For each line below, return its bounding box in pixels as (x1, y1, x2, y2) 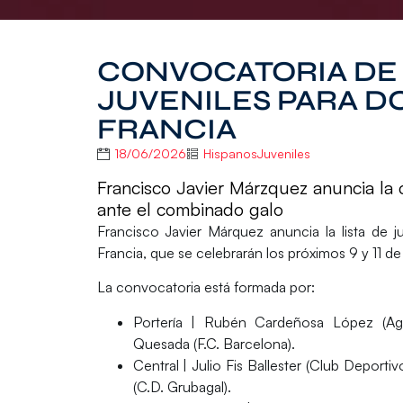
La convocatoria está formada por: (96, 278, 315, 297)
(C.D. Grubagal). (132, 377, 231, 396)
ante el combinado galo (96, 197, 283, 220)
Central (132, 355, 179, 374)
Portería (132, 312, 183, 331)
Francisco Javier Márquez (96, 221, 271, 240)
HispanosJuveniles (202, 146, 310, 162)
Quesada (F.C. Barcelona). (132, 334, 295, 353)
